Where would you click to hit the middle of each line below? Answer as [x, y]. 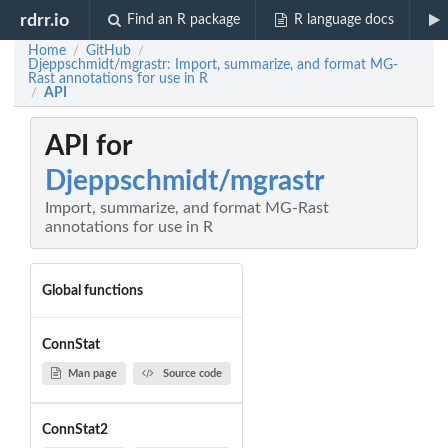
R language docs [343, 20]
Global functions [92, 290]
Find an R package [184, 20]
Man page [92, 373]
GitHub [108, 51]
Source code [192, 373]
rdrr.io [45, 20]
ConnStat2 [74, 430]
